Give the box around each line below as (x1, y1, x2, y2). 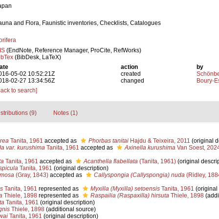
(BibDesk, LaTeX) (13, 54, 61, 61)
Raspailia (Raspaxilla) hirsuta (90, 192, 169, 199)
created (121, 70, 141, 77)
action (121, 64, 138, 70)
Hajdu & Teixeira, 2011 (128, 137, 190, 144)
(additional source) (44, 206, 96, 213)
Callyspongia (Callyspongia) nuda (93, 172, 185, 178)
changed (121, 77, 145, 84)
